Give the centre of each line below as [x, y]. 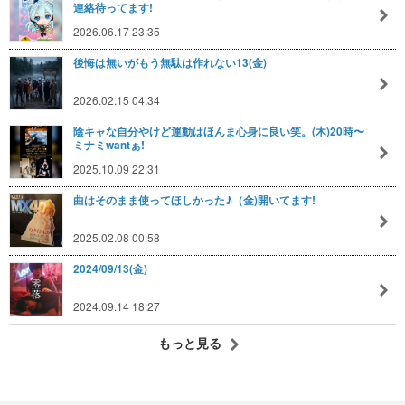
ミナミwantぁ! [109, 145]
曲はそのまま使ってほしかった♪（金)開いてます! [194, 200]
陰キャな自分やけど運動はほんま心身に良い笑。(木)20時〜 [219, 131]
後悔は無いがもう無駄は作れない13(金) [170, 62]
